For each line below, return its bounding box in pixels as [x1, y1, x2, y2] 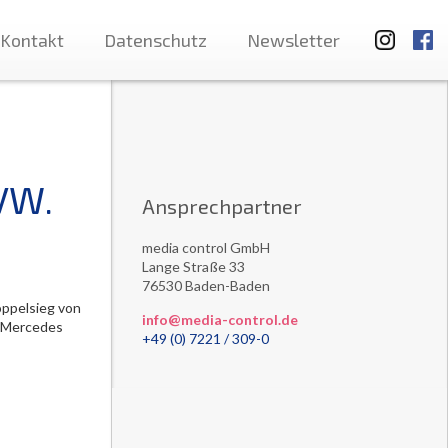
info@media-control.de [141, 311, 298, 328]
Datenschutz [104, 29, 207, 51]
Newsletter [247, 29, 340, 51]
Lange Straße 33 [141, 258, 245, 275]
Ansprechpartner [141, 194, 302, 218]
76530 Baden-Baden [141, 277, 270, 294]
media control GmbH [141, 239, 270, 256]
